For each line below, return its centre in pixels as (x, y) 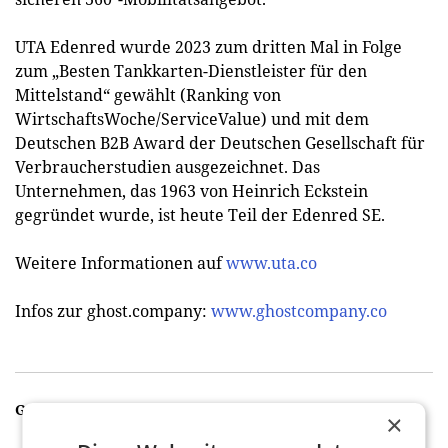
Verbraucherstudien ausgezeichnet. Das (167, 167)
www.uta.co (271, 263)
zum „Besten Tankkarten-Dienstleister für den (191, 71)
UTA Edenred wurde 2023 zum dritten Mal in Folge (208, 47)
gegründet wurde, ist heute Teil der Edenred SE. (200, 215)
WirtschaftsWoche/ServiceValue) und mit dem (192, 119)
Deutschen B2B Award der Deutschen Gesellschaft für (220, 143)
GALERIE (47, 409)
